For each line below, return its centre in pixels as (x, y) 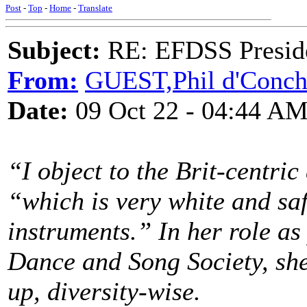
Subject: (54, 50)
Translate (95, 8)
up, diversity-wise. (104, 291)
